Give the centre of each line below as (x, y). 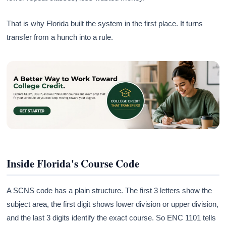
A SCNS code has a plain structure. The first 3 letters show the (109, 190)
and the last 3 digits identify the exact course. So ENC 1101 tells (111, 217)
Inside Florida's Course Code (73, 163)
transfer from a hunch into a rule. (60, 37)
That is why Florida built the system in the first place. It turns (105, 24)
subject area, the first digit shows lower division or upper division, (113, 204)
